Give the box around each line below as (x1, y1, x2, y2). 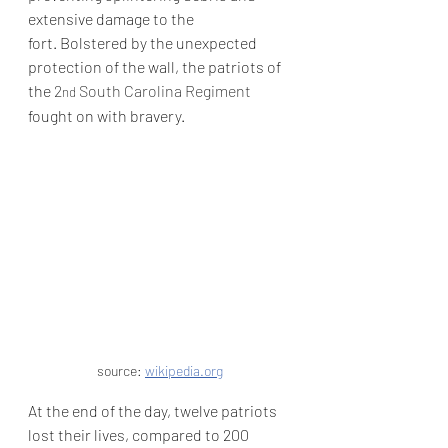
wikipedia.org (145, 362, 223, 380)
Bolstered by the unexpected (57, 33, 260, 53)
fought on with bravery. (28, 106, 185, 126)
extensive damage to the (28, 9, 197, 29)
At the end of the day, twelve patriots (28, 401, 280, 421)
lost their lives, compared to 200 (28, 425, 252, 445)
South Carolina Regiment (76, 81, 251, 101)
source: (97, 362, 145, 380)
